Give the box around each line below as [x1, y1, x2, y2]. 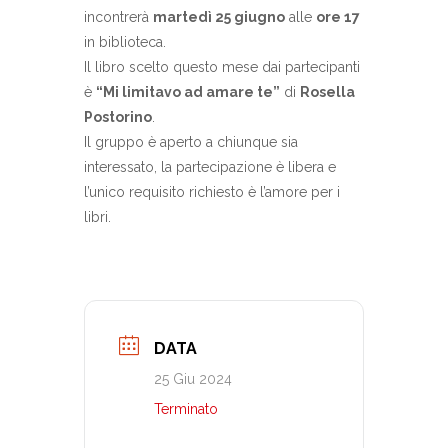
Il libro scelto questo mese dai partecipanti [84, 59, 360, 76]
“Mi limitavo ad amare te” [96, 84, 280, 101]
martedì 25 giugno [153, 9, 285, 26]
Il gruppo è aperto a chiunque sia [84, 134, 298, 151]
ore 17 [316, 9, 360, 26]
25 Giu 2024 [154, 371, 232, 388]
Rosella [300, 84, 355, 101]
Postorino [84, 109, 152, 126]
